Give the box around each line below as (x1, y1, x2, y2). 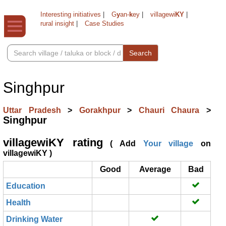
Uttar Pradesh (3, 106, 68, 115)
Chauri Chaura (138, 106, 207, 115)
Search (129, 49, 152, 57)
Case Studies (85, 20, 124, 27)
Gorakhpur (79, 106, 128, 115)
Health (6, 198, 31, 207)
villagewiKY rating (3, 136, 103, 149)
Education (6, 182, 45, 190)
